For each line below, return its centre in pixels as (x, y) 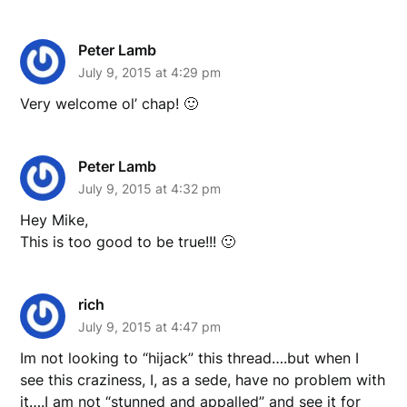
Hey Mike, (55, 219)
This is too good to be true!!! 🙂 (128, 241)
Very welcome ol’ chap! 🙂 (109, 103)
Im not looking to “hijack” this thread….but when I (190, 357)
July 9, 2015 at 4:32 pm (150, 188)
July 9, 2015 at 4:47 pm (150, 326)
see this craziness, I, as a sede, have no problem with (203, 379)
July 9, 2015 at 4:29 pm (150, 72)
